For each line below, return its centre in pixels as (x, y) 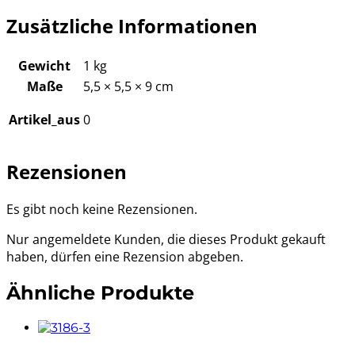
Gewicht (44, 65)
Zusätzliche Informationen (132, 25)
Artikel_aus (44, 119)
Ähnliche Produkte (100, 293)
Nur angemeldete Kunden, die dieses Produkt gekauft (166, 240)
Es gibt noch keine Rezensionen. (102, 210)
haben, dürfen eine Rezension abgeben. (125, 257)
